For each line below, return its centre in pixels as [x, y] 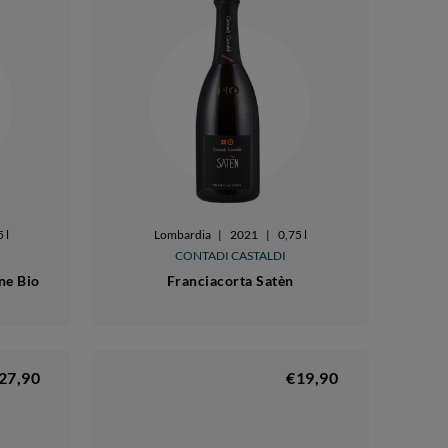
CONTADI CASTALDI [230, 255]
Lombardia [182, 234]
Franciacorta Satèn [230, 280]
